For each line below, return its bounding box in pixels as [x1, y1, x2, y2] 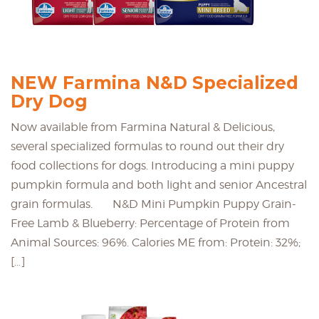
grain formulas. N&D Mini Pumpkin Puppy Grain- [11, 197, 296, 211]
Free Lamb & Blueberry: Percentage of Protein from [11, 216, 290, 230]
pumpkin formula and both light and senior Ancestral [11, 177, 307, 192]
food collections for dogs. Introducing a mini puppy [11, 158, 294, 172]
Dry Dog [11, 90, 88, 112]
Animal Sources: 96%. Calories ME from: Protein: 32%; [11, 235, 300, 249]
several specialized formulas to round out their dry [11, 139, 284, 153]
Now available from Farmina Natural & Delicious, [11, 120, 275, 134]
